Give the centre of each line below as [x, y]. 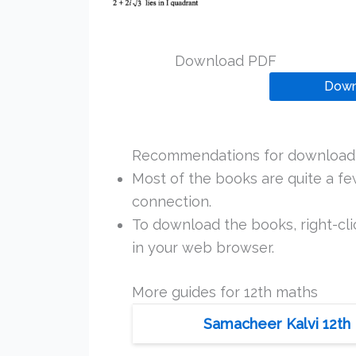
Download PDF [226, 60]
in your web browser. [203, 247]
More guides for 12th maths [225, 292]
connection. [172, 201]
